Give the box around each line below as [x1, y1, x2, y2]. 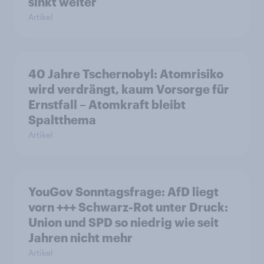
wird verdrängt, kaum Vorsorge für [28, 81, 229, 96]
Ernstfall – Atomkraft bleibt [28, 97, 186, 111]
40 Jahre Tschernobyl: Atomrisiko [28, 66, 223, 81]
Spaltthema [28, 112, 96, 127]
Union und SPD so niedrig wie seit [28, 214, 219, 229]
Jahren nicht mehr [28, 230, 133, 245]
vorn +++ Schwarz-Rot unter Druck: [28, 199, 228, 214]
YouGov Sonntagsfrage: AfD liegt [28, 184, 219, 199]
